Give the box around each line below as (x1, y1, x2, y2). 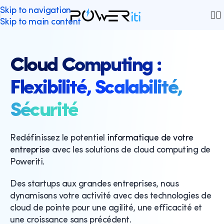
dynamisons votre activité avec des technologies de (10, 191, 211, 201)
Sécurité (10, 101, 78, 121)
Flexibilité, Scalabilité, (10, 78, 182, 98)
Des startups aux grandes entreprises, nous (10, 179, 178, 189)
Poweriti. (10, 157, 44, 167)
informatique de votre (107, 133, 193, 143)
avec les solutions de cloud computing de (49, 145, 210, 155)
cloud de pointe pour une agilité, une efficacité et (10, 203, 202, 213)
